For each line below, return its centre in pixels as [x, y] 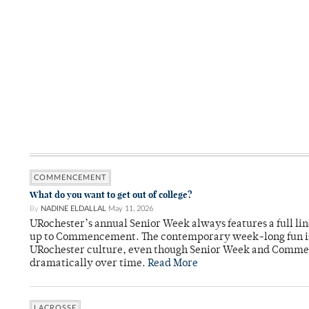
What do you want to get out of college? [111, 195]
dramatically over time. [89, 264]
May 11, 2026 [131, 209]
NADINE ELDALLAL [73, 209]
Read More [173, 264]
